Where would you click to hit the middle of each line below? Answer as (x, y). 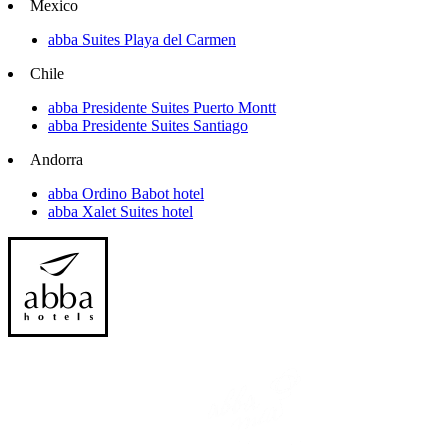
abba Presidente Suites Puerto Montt (162, 108)
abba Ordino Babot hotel (126, 194)
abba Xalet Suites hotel (120, 212)
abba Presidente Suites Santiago (148, 126)
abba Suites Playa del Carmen (142, 40)
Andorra (56, 160)
